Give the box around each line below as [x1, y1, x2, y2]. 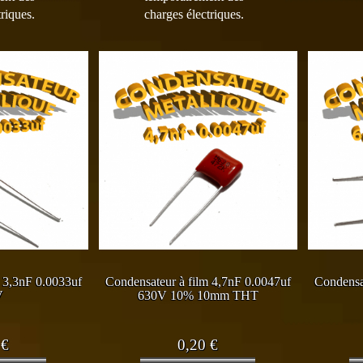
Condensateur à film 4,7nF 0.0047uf [105, 275, 291, 289]
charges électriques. [144, 6, 245, 21]
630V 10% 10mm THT [137, 288, 258, 303]
